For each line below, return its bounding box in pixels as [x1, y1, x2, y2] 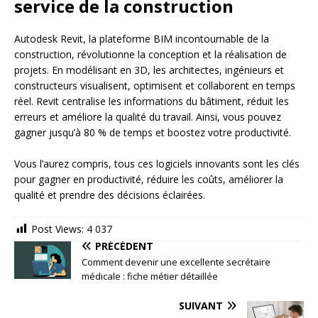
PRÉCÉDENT [95, 238, 153, 253]
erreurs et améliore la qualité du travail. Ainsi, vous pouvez [14, 109, 281, 124]
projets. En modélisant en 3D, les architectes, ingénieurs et [14, 62, 284, 77]
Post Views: [31, 221, 87, 236]
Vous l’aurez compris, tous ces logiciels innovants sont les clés [14, 156, 300, 170]
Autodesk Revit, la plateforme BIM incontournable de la [14, 31, 269, 45]
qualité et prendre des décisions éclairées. [14, 187, 205, 202]
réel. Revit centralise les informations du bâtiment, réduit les [14, 94, 289, 108]
